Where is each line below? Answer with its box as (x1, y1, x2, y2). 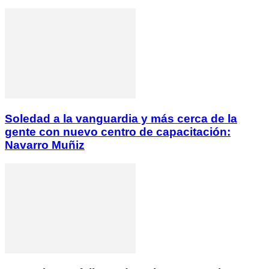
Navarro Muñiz (5, 138, 85, 151)
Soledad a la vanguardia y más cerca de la (5, 112, 237, 125)
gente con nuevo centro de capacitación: (5, 125, 231, 138)
